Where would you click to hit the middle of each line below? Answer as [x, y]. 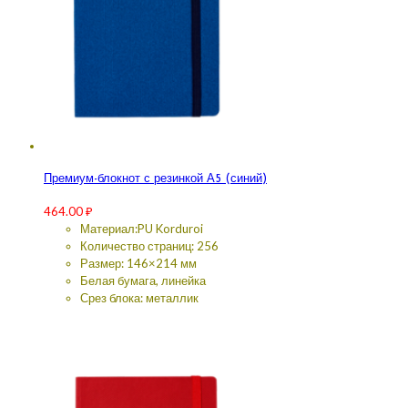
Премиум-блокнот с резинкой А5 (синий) [155, 178]
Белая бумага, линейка [143, 281]
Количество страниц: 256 [149, 246]
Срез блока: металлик [139, 298]
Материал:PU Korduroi [142, 229]
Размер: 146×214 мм [138, 264]
